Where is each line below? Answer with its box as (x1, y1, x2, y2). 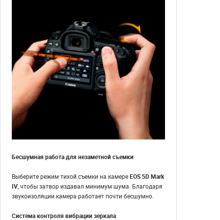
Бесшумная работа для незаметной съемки (12, 153, 134, 161)
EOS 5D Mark (130, 172, 164, 181)
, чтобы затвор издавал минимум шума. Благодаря (18, 182, 163, 191)
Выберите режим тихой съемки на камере (12, 172, 130, 181)
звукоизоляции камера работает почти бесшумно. (12, 192, 154, 200)
